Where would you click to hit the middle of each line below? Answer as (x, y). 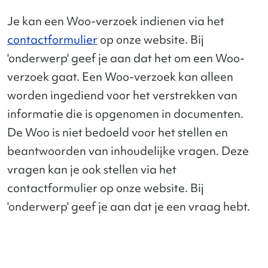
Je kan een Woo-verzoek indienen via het (116, 21)
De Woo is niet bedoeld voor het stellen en (118, 132)
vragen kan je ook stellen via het (92, 169)
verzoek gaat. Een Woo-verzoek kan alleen (120, 77)
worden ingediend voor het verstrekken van (122, 95)
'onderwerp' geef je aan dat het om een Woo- (126, 58)
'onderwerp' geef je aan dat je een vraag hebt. (129, 206)
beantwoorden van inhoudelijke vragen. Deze (128, 151)
